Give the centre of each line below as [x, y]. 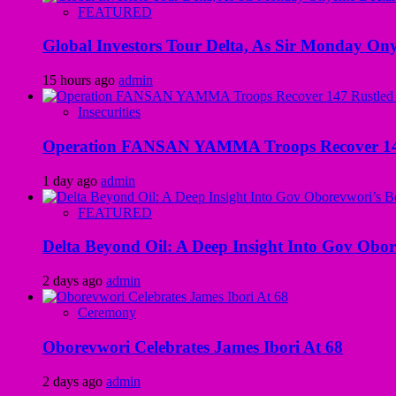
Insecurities [109, 112]
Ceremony [107, 313]
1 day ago [72, 180]
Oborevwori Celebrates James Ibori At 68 [193, 346]
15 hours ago [80, 80]
